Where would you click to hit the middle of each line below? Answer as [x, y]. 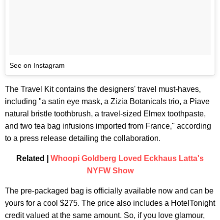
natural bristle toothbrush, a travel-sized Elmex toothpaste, [105, 113]
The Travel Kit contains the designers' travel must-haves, [103, 89]
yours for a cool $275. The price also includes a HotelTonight [110, 203]
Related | [33, 158]
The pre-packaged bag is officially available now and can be [109, 191]
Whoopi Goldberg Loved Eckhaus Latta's [127, 158]
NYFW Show [110, 170]
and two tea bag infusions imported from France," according [108, 126]
